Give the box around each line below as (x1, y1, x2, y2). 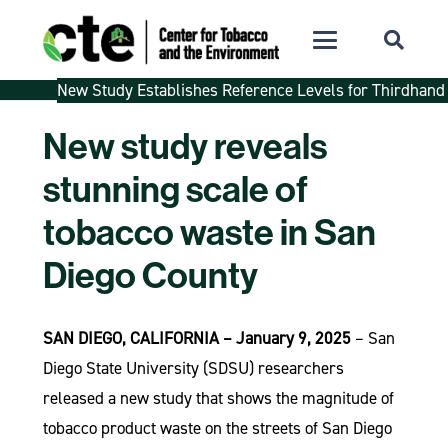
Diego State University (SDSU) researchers (42, 357, 344, 379)
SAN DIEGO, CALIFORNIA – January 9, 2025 (42, 327, 351, 349)
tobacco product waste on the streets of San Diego (42, 417, 392, 439)
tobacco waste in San (42, 211, 376, 254)
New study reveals (42, 125, 327, 168)
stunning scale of (42, 168, 308, 211)
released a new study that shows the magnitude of (42, 387, 394, 409)
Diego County (42, 254, 258, 297)
